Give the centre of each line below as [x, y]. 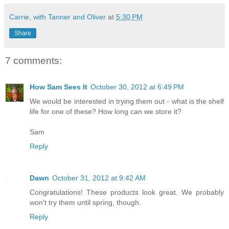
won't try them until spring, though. [85, 203]
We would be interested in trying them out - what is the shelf [127, 101]
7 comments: [33, 60]
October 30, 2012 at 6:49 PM [137, 87]
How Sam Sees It [59, 87]
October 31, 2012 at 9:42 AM [99, 178]
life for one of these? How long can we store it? [106, 112]
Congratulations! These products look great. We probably [127, 192]
